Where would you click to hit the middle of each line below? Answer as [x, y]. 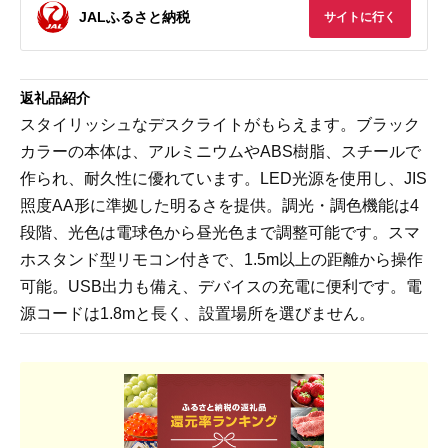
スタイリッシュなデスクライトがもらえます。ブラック [220, 125]
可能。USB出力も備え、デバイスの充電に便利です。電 [221, 287]
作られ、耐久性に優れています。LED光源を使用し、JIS [223, 179]
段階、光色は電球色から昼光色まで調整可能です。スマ [220, 233]
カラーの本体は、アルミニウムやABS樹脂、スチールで [220, 152]
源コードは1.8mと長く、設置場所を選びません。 [197, 314]
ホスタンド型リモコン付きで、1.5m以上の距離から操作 [221, 260]
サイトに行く [360, 17]
